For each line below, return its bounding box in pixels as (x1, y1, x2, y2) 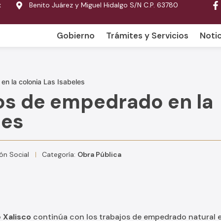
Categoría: (42, 150, 75, 159)
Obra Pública (77, 150, 121, 159)
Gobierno (57, 30, 95, 41)
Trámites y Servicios (106, 30, 188, 41)
